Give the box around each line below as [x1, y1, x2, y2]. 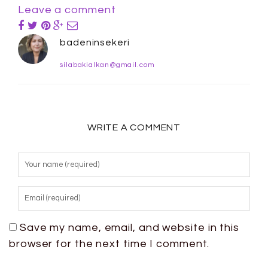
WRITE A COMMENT [87, 123, 181, 132]
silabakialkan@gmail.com [60, 61, 155, 69]
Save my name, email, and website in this [19, 222, 239, 233]
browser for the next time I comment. [9, 238, 210, 249]
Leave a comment [18, 4, 116, 16]
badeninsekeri [60, 38, 130, 47]
